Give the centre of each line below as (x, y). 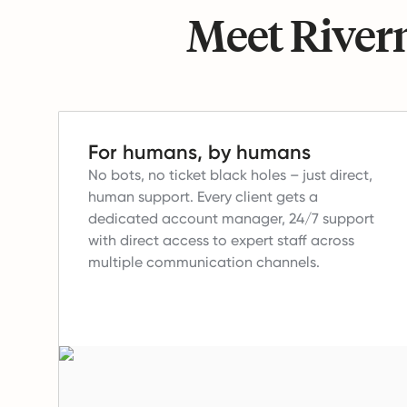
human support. (141, 197)
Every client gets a (258, 197)
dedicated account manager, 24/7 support (231, 219)
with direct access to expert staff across (221, 241)
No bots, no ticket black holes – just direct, (230, 175)
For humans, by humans (199, 153)
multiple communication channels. (204, 263)
